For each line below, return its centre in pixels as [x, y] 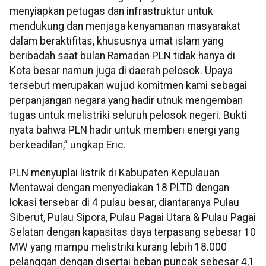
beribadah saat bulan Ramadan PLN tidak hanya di [122, 56]
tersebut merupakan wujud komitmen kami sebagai [128, 85]
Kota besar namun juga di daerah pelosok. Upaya [121, 70]
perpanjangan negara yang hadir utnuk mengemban [126, 100]
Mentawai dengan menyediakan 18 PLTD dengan [119, 188]
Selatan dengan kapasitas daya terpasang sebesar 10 [133, 232]
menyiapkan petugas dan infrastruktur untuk [111, 11]
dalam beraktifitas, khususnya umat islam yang [117, 41]
